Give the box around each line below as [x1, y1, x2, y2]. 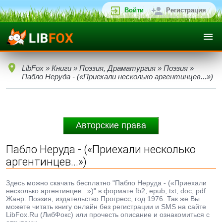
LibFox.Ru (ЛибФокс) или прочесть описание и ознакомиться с [6, 211, 210, 219]
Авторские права [76, 120, 146, 130]
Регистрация [166, 6, 206, 14]
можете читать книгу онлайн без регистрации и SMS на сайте [6, 203, 206, 211]
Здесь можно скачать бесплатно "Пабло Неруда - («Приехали [6, 179, 207, 187]
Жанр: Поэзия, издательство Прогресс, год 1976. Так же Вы [6, 195, 200, 203]
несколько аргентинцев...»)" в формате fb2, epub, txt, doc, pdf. [6, 187, 208, 195]
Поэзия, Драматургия [79, 64, 156, 72]
